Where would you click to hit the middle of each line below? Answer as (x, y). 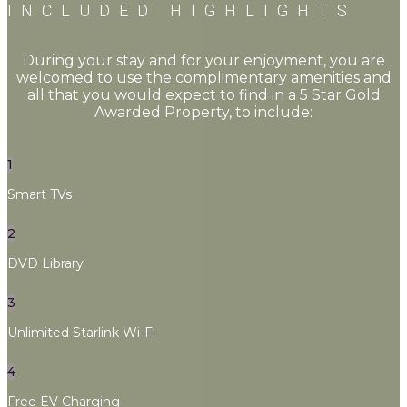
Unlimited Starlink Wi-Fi (81, 333)
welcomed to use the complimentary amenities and (203, 78)
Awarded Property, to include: (203, 112)
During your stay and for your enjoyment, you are (203, 60)
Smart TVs (40, 194)
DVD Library (45, 263)
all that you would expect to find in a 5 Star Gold (203, 95)
